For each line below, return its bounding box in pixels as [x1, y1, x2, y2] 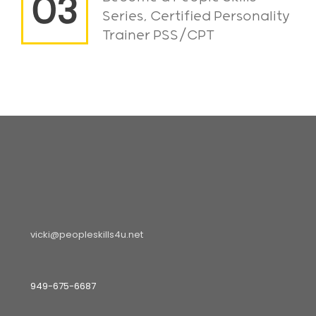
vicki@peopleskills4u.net [30, 227, 143, 241]
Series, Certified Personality [102, 8, 290, 25]
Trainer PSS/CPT [102, 27, 214, 44]
